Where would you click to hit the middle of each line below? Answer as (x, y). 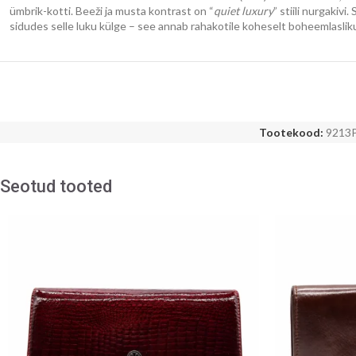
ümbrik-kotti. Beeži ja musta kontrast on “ (112, 11)
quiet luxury (244, 11)
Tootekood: (292, 132)
